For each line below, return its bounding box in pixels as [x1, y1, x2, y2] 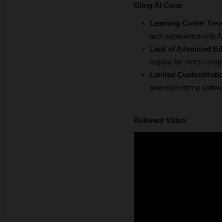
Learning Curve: [150, 19, 206, 28]
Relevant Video [134, 116, 186, 125]
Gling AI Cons [134, 1, 182, 10]
